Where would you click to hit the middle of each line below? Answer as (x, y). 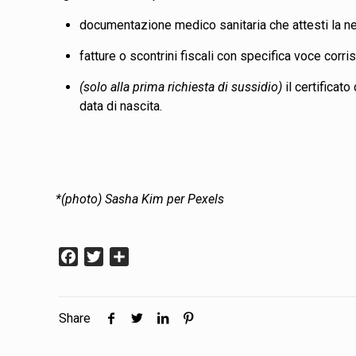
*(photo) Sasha (99, 199)
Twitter (123, 256)
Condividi (155, 256)
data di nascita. (121, 106)
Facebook (106, 256)
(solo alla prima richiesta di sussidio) (181, 87)
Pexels (206, 199)
